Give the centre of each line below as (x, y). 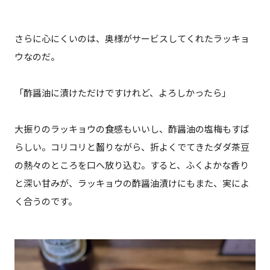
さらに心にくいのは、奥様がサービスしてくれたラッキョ (132, 39)
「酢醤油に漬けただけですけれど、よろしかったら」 (122, 93)
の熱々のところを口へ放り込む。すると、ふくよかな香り (131, 165)
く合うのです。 (46, 202)
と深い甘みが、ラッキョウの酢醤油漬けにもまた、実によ (132, 184)
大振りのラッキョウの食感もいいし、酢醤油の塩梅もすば (132, 129)
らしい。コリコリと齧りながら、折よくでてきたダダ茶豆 (132, 147)
